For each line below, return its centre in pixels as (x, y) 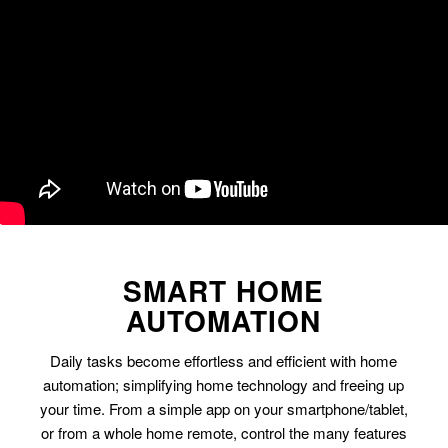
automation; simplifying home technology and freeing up (224, 384)
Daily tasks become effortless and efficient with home (224, 360)
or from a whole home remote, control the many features (223, 432)
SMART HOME (224, 291)
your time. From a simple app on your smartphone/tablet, (223, 408)
